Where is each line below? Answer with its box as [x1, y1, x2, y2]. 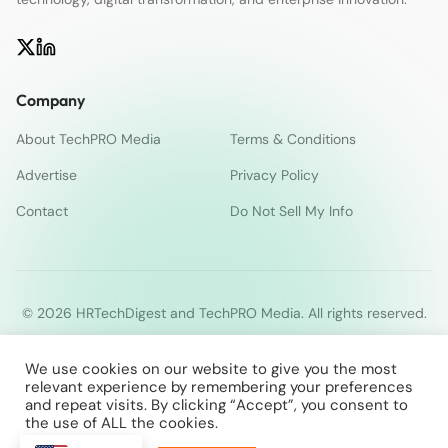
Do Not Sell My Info [230, 202, 353, 220]
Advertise [16, 166, 77, 184]
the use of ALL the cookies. [25, 413, 218, 433]
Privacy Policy [230, 166, 319, 184]
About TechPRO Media [16, 130, 161, 148]
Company [16, 90, 85, 110]
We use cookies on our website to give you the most [25, 359, 397, 379]
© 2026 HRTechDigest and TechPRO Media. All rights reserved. [21, 304, 427, 322]
